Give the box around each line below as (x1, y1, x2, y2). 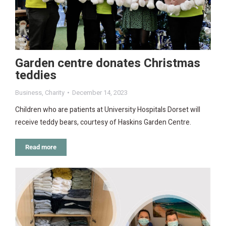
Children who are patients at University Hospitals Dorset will (15, 104, 200, 115)
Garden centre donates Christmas (15, 54, 200, 72)
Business (15, 87, 42, 97)
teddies (15, 66, 56, 84)
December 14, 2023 (72, 87, 128, 97)
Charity (45, 87, 65, 97)
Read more (25, 143, 56, 151)
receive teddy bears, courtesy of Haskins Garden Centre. (15, 117, 191, 128)
